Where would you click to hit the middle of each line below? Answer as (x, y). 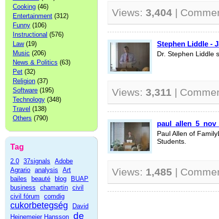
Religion (24, 81)
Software (25, 90)
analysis (46, 170)
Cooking (24, 7)
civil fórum (25, 196)
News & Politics (35, 62)
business (23, 187)
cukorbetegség (39, 205)
